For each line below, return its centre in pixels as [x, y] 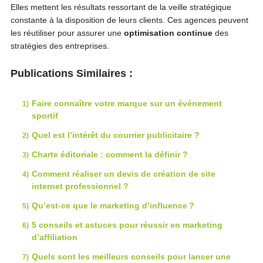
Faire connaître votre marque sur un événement [127, 103]
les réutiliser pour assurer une [67, 33]
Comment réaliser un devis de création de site [123, 173]
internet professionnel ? [80, 186]
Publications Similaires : [71, 73]
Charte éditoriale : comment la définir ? [109, 154]
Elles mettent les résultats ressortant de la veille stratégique [121, 7]
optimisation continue [168, 33]
